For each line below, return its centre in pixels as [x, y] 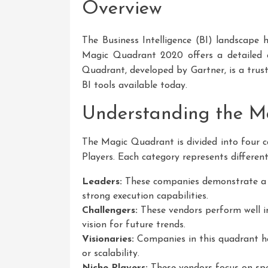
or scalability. [111, 253]
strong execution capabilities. [145, 196]
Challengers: [110, 210]
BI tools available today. [135, 85]
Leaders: [102, 182]
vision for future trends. [134, 225]
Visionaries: [108, 239]
